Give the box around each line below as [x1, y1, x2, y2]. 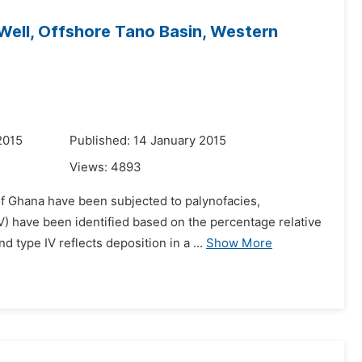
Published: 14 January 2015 [69, 133, 226, 148]
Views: [69, 160, 111, 175]
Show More [206, 236, 272, 250]
